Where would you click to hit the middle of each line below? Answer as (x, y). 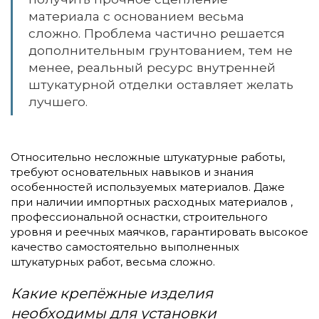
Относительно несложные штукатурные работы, (148, 157)
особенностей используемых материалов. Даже (148, 187)
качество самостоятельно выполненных (125, 246)
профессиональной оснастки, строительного (139, 216)
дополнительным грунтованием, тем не (161, 50)
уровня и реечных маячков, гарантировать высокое (159, 231)
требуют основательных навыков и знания (132, 172)
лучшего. (58, 101)
